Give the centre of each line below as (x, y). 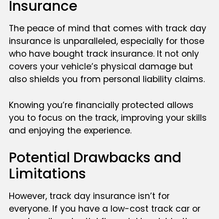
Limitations (47, 174)
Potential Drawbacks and (95, 158)
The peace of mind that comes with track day (107, 29)
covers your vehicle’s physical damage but (101, 67)
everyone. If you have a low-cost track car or (104, 209)
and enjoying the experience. (70, 130)
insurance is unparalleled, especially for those (106, 41)
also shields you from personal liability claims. (107, 79)
